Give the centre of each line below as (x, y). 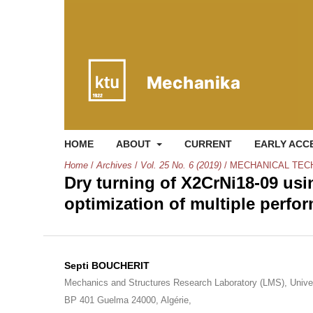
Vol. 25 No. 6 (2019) (181, 165)
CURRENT (208, 144)
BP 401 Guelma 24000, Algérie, (128, 300)
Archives (114, 165)
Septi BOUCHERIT (107, 265)
